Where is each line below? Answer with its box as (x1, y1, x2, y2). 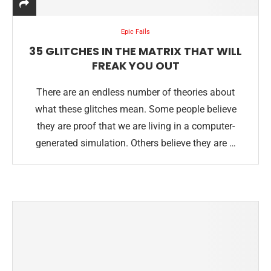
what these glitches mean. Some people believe (34, 103, 237, 115)
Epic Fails (121, 28, 150, 36)
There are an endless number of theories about (36, 87, 235, 98)
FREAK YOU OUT (91, 58, 180, 73)
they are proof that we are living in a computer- (36, 120, 235, 132)
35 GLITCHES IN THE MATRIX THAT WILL (29, 44, 242, 59)
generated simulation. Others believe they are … (35, 137, 236, 149)
